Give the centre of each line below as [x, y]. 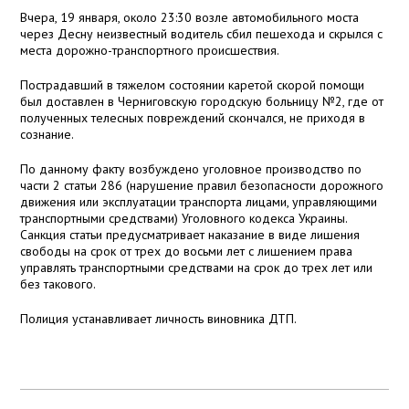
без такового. [58, 284]
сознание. [47, 135]
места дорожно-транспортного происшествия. [150, 51]
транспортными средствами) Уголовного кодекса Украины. [184, 219]
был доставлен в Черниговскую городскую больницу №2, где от [202, 102]
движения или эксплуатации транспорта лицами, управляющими [199, 202]
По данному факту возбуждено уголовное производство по [191, 169]
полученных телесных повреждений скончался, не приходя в [193, 118]
